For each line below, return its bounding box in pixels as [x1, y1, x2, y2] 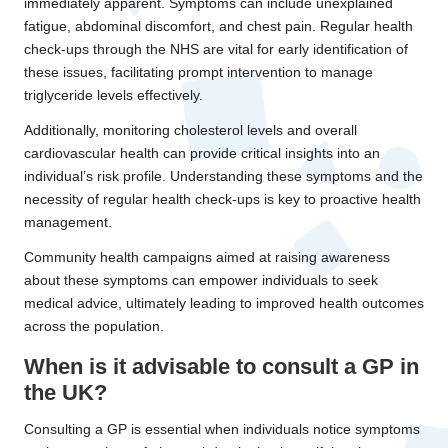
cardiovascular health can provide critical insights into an [24, 146, 380, 162]
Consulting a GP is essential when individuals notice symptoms [24, 422, 420, 438]
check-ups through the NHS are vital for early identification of [24, 42, 408, 58]
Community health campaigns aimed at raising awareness [24, 250, 390, 266]
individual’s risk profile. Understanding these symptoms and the [24, 169, 423, 185]
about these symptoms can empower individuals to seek [24, 273, 378, 289]
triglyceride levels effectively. [24, 88, 203, 104]
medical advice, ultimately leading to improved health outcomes [24, 296, 424, 312]
